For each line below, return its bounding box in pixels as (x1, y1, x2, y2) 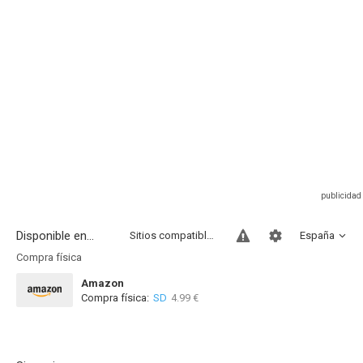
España (300, 229, 335, 241)
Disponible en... (16, 228, 94, 243)
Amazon (81, 277, 124, 289)
